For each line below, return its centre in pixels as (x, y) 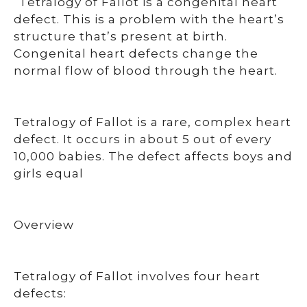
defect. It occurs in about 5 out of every (143, 139)
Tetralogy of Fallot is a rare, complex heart (152, 122)
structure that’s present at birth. (121, 36)
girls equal (49, 173)
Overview (44, 225)
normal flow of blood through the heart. (146, 71)
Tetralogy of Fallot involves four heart (137, 276)
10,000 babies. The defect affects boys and (153, 156)
